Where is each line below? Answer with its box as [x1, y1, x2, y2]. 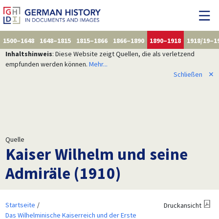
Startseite [5, 200, 35, 209]
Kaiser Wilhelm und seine [5, 143, 188, 164]
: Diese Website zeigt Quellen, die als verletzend [52, 49, 195, 58]
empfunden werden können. [5, 59, 89, 68]
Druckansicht [163, 200, 201, 210]
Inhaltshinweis [5, 49, 52, 58]
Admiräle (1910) [5, 162, 121, 183]
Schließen [173, 69, 202, 79]
